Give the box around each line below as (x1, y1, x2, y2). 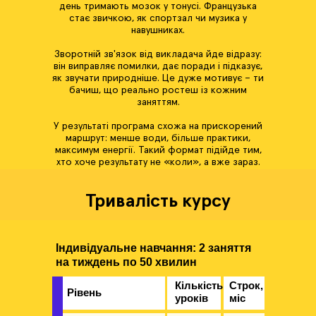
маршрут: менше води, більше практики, (66, 133, 250, 143)
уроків (175, 292, 208, 304)
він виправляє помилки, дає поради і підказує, (54, 61, 262, 71)
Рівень (67, 286, 102, 298)
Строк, (229, 279, 263, 291)
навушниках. (131, 25, 185, 35)
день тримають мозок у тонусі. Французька (59, 1, 257, 11)
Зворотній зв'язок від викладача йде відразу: (54, 49, 262, 59)
